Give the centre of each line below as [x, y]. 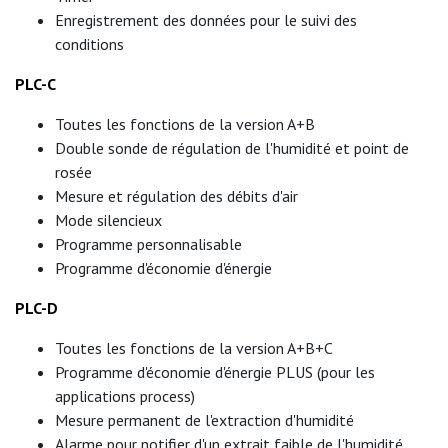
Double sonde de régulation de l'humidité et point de [232, 148]
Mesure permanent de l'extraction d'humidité [204, 420]
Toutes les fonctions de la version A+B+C [194, 348]
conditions [91, 44]
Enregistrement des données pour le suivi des [206, 20]
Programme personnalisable [150, 244]
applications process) [125, 396]
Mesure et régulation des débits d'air [178, 196]
